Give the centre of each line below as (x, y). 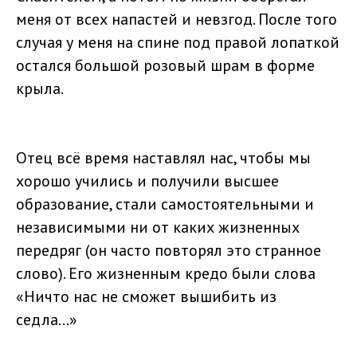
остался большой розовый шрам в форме (165, 65)
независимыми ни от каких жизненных (158, 227)
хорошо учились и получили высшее (147, 180)
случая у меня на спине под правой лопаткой (178, 42)
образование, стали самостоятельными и (165, 204)
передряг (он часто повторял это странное (169, 250)
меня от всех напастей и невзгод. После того (177, 19)
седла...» (47, 319)
